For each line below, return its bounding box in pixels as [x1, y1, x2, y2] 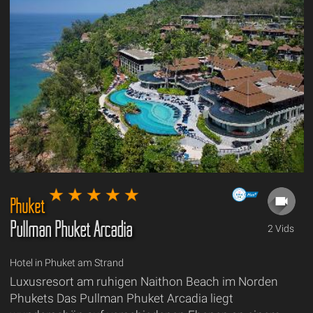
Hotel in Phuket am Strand [9, 256, 124, 269]
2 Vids [267, 222, 294, 234]
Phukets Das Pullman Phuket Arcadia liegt [9, 291, 233, 305]
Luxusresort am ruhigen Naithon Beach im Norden [9, 274, 278, 289]
